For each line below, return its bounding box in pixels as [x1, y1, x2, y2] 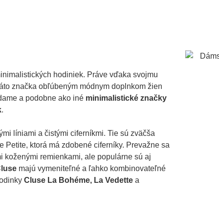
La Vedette [94, 176, 133, 185]
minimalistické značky [86, 94, 167, 103]
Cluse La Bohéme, [24, 176, 92, 185]
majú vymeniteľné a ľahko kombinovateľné [17, 164, 166, 173]
